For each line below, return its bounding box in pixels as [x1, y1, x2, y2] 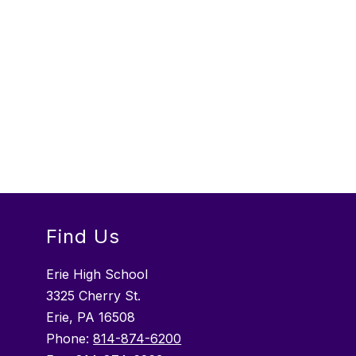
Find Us [46, 225, 121, 249]
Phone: [46, 331, 94, 347]
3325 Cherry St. [46, 288, 141, 304]
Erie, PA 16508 [46, 309, 136, 326]
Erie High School [46, 266, 149, 283]
